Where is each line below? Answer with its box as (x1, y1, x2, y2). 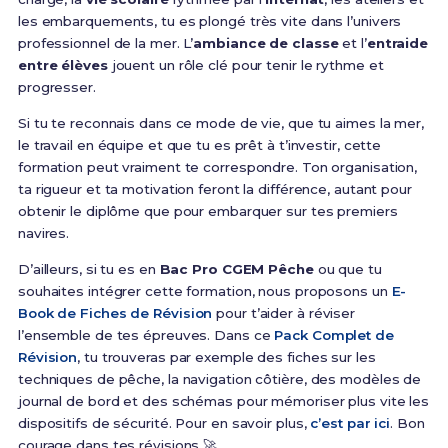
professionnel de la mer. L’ (17, 35, 194, 52)
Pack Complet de (274, 327, 394, 344)
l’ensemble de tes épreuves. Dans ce (17, 327, 275, 344)
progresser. (17, 79, 96, 96)
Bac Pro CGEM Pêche (159, 261, 314, 278)
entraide (366, 35, 429, 52)
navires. (17, 225, 70, 242)
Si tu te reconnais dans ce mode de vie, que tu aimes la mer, (17, 115, 424, 132)
